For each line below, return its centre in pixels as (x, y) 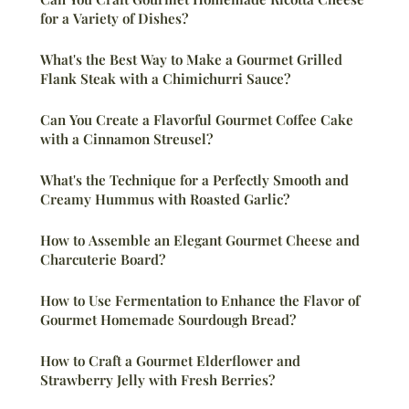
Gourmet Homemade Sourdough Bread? (168, 320)
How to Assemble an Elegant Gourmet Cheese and (200, 241)
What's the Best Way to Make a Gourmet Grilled (191, 60)
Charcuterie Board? (103, 260)
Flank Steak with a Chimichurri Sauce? (165, 79)
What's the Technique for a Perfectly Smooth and (194, 180)
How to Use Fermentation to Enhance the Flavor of (200, 301)
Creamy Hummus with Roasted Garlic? (165, 199)
